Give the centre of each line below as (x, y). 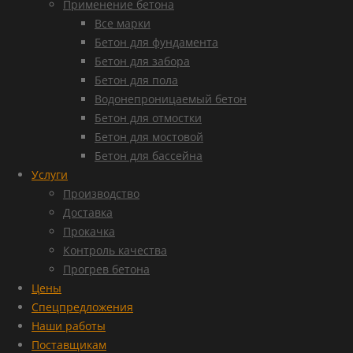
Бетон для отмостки (148, 118)
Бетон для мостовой (149, 137)
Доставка (88, 212)
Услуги (50, 175)
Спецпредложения (82, 307)
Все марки (123, 23)
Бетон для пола (136, 80)
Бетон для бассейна (149, 156)
